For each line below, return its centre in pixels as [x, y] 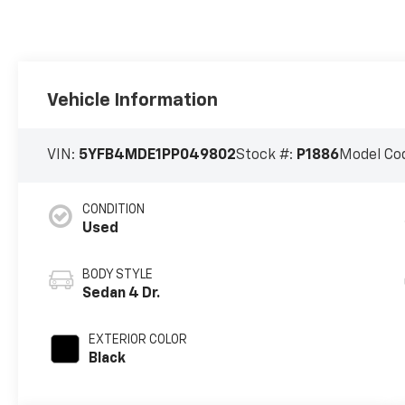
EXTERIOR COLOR [138, 340]
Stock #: [267, 156]
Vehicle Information [133, 101]
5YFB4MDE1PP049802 [158, 156]
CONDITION [114, 210]
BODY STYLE [118, 275]
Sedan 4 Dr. [122, 294]
